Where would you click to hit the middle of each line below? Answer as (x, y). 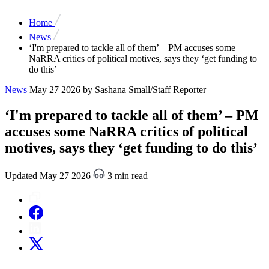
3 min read (126, 175)
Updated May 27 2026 (49, 175)
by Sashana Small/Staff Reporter (144, 90)
